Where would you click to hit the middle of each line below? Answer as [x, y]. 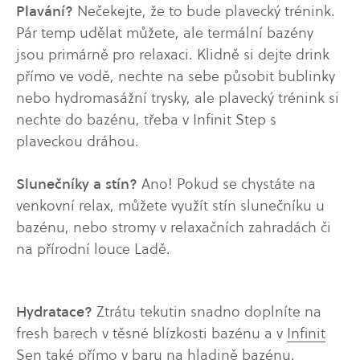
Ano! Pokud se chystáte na [229, 183]
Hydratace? [56, 312]
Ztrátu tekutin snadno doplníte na [209, 312]
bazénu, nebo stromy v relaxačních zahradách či [174, 227]
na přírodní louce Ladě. [93, 248]
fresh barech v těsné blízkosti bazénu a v [151, 333]
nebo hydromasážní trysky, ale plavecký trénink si [178, 98]
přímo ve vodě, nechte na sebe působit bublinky [176, 76]
